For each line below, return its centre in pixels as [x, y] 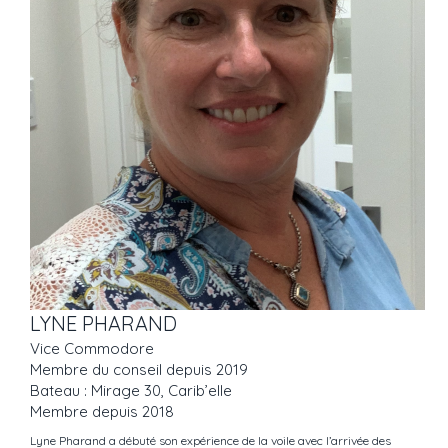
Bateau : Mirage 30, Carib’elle [131, 391]
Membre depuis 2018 [102, 412]
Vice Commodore [92, 349]
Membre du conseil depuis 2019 [139, 370]
